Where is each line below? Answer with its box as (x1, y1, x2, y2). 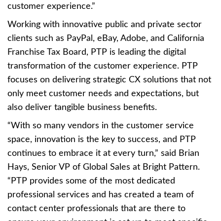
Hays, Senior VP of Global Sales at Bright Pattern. (7, 162, 200, 172)
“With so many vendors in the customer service (7, 121, 194, 130)
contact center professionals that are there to (7, 204, 185, 213)
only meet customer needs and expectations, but (7, 89, 199, 98)
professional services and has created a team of (7, 190, 194, 199)
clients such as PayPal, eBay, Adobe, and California (7, 34, 204, 43)
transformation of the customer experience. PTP (7, 61, 198, 71)
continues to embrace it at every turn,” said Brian (7, 148, 199, 158)
